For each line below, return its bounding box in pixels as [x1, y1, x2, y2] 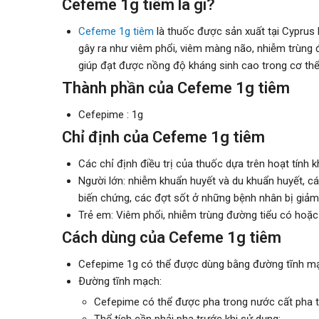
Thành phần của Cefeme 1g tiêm [62, 79, 290, 97]
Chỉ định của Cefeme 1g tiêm [62, 128, 265, 146]
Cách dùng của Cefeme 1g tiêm [62, 229, 281, 246]
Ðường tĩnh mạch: [78, 275, 162, 288]
